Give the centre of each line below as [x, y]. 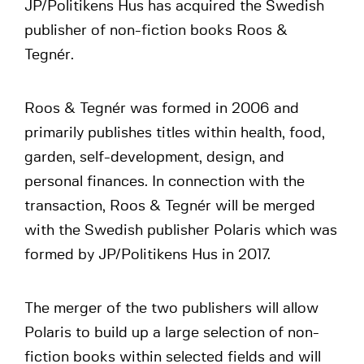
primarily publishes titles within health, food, [175, 133]
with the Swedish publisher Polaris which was [181, 231]
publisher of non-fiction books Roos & [156, 31]
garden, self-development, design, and [154, 158]
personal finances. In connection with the [165, 182]
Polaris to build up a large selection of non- [172, 333]
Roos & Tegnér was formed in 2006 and [162, 109]
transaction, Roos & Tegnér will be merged [170, 206]
